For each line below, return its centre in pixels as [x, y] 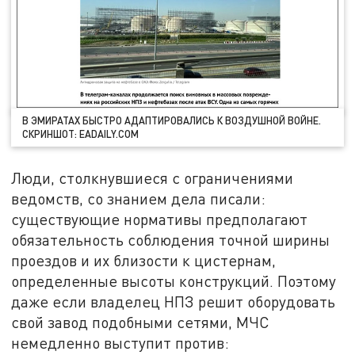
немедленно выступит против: [120, 342]
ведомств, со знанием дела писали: [139, 198]
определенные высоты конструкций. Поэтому [174, 281]
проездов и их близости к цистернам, [144, 260]
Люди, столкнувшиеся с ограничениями [153, 177]
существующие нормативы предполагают [160, 219]
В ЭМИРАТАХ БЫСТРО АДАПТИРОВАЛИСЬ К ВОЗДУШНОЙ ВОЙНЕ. [172, 121]
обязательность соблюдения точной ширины [171, 239]
